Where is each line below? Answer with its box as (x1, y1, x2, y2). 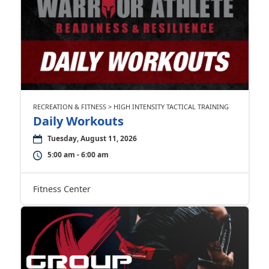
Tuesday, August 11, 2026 (47, 133, 137, 144)
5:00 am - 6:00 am (47, 150, 109, 160)
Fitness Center (32, 183, 91, 195)
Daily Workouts (32, 113, 124, 129)
